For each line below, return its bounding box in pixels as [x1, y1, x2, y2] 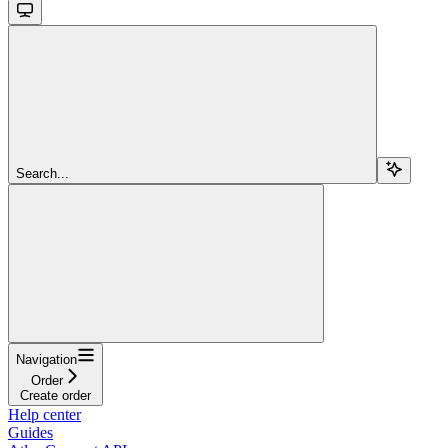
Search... [16, 165, 69, 181]
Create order [20, 387, 91, 403]
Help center [8, 405, 81, 423]
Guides [8, 423, 53, 441]
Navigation [16, 351, 77, 367]
